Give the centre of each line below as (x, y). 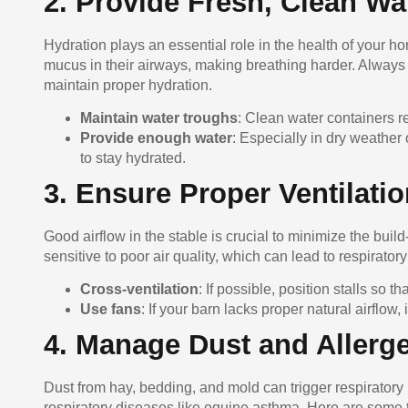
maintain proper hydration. (128, 85)
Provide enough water (156, 138)
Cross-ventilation (139, 290)
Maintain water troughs (159, 117)
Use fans (111, 310)
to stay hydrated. (133, 158)
